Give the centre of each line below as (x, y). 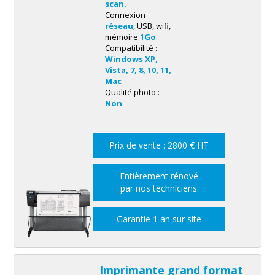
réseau (119, 26)
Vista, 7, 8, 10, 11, (138, 70)
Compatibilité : (131, 48)
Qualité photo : (132, 92)
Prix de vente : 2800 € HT (159, 145)
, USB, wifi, (152, 26)
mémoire (122, 37)
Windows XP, (131, 59)
